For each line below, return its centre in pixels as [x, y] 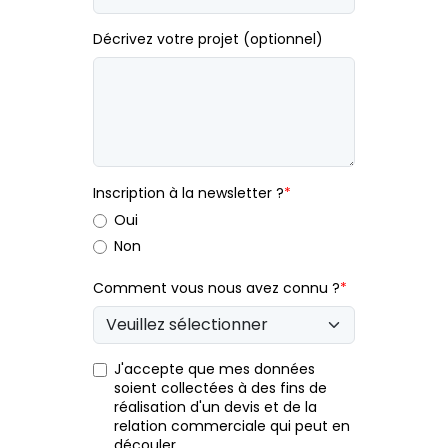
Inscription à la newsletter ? [188, 192]
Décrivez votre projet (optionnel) [207, 38]
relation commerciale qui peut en [231, 425]
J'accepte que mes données [214, 368]
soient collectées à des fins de [220, 387]
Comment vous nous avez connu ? [216, 287]
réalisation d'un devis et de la [215, 406]
